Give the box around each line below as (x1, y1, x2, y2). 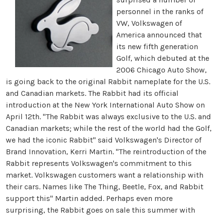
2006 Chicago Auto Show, (116, 65, 207, 74)
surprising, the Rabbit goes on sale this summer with (6, 205, 195, 215)
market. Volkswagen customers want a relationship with (6, 170, 203, 180)
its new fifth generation (116, 42, 198, 51)
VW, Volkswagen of (116, 18, 182, 28)
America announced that (116, 30, 202, 39)
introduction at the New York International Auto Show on (6, 100, 205, 109)
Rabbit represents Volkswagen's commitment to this (6, 159, 192, 168)
